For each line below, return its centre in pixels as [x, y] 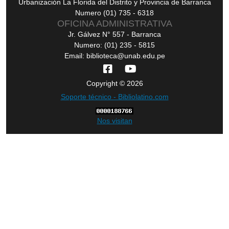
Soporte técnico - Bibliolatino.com [114, 97]
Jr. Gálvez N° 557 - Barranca [114, 35]
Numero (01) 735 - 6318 [114, 13]
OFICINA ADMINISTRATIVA [114, 24]
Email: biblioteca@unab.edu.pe [114, 56]
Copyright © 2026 [114, 84]
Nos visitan [114, 121]
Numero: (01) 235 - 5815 [114, 45]
